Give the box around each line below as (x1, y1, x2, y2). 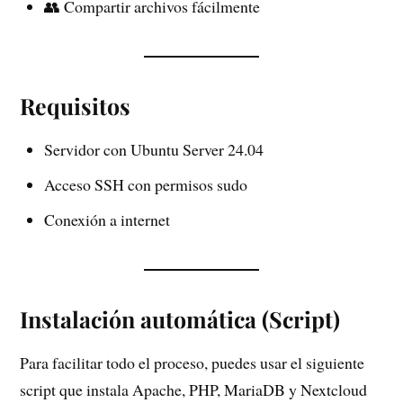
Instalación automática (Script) (20, 303, 341, 334)
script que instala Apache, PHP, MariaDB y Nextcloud (20, 378, 368, 400)
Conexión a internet (44, 208, 171, 230)
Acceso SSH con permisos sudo (44, 173, 248, 195)
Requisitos (20, 91, 131, 121)
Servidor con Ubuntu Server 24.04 (44, 139, 264, 160)
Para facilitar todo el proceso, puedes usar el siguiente (20, 351, 365, 373)
